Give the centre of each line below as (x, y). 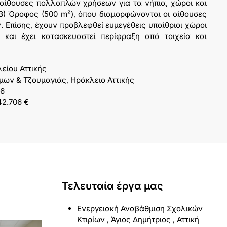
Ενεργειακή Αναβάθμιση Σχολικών (140, 209)
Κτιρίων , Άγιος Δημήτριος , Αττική (138, 220)
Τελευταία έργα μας (112, 186)
